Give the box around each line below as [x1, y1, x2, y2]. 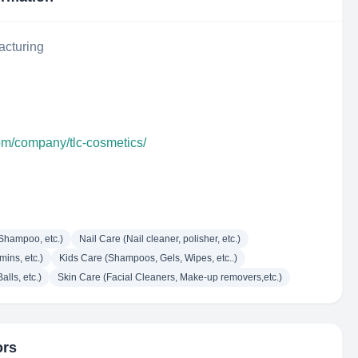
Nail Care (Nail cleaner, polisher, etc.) [79, 233, 241, 245]
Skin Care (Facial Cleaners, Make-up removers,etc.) [58, 272, 282, 283]
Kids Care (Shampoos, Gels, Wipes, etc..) [59, 253, 237, 264]
